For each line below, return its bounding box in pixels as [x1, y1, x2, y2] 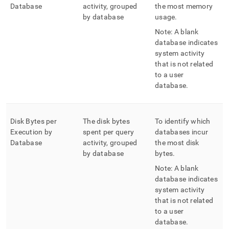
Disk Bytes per [10, 117, 57, 125]
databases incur [155, 128, 209, 136]
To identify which [155, 117, 211, 125]
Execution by [10, 128, 53, 136]
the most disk [155, 139, 199, 147]
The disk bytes [83, 117, 130, 125]
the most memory [155, 2, 213, 10]
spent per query [83, 128, 134, 136]
